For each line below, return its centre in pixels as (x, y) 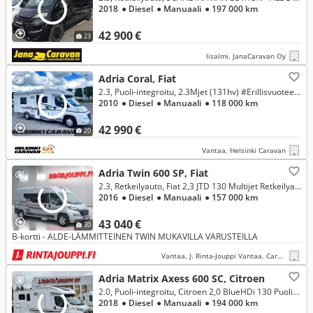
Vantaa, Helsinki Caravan (244, 150)
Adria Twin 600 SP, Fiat (153, 173)
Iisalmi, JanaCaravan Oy (246, 56)
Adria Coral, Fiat (137, 79)
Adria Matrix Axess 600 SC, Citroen (182, 278)
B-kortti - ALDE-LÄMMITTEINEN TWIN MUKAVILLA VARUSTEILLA (135, 236)
